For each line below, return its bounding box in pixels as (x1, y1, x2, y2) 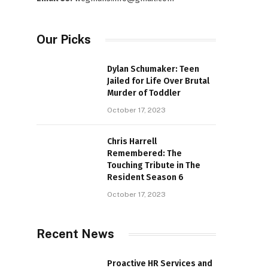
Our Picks (36, 32, 91, 47)
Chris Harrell (107, 136, 157, 147)
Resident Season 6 (107, 172, 184, 182)
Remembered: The (107, 148, 182, 159)
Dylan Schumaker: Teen (107, 64, 199, 74)
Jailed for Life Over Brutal (107, 76, 209, 86)
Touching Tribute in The (107, 160, 200, 170)
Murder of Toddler (107, 88, 181, 98)
